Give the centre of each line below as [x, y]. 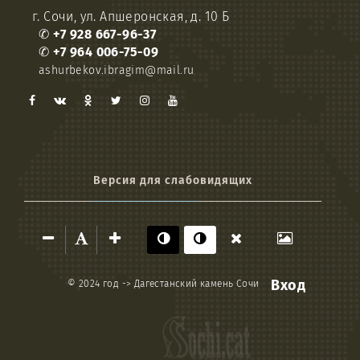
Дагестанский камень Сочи [196, 284]
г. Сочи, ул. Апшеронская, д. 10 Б [131, 16]
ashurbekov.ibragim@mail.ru [117, 70]
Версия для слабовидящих [173, 180]
